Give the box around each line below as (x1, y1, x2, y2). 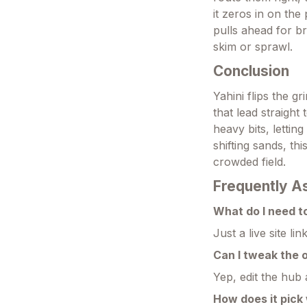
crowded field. (213, 154, 286, 169)
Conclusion (213, 62, 290, 79)
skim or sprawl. (213, 39, 293, 53)
